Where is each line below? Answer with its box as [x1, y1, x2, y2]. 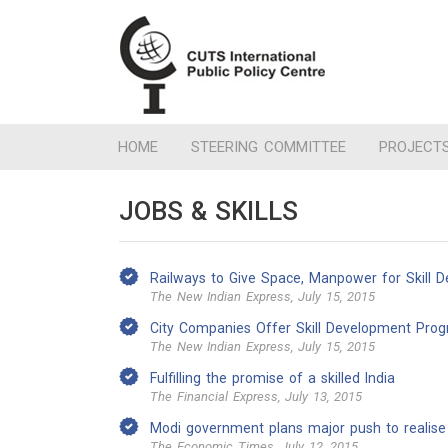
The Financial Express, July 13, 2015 [150, 389, 362, 404]
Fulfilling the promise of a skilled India [150, 370, 395, 386]
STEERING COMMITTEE [191, 138, 346, 156]
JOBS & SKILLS [119, 196, 298, 226]
